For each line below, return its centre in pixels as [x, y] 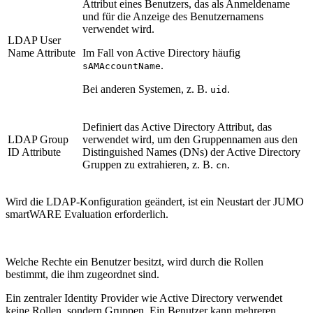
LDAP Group [38, 139]
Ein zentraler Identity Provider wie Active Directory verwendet [144, 298]
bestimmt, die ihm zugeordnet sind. [82, 274]
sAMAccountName [122, 66]
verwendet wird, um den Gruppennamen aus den [190, 139]
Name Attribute [42, 52]
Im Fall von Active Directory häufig [161, 52]
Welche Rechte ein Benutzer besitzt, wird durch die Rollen [134, 261]
